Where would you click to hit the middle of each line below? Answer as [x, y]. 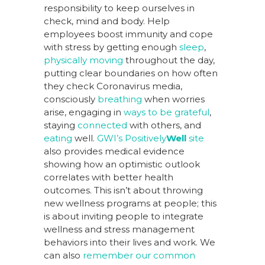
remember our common [139, 255]
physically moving [83, 60]
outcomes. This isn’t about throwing [123, 190]
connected [102, 125]
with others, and [164, 125]
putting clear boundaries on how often [131, 73]
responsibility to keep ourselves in [119, 8]
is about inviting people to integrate [124, 216]
